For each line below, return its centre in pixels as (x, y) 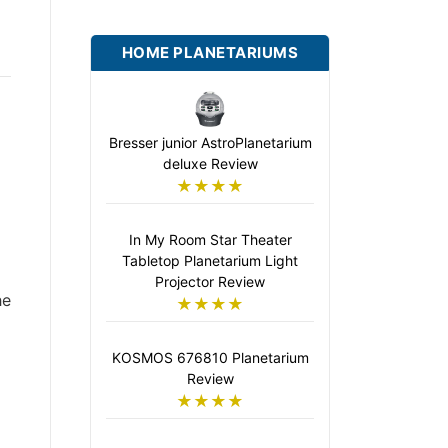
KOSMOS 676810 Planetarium (210, 358)
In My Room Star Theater (210, 240)
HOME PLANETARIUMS (210, 52)
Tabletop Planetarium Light (210, 261)
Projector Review (210, 282)
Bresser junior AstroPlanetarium (210, 143)
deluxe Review (210, 164)
